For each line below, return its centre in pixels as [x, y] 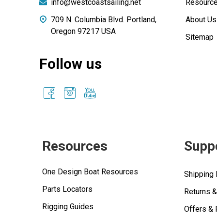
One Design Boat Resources [90, 171]
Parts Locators [67, 189]
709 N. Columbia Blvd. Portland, [104, 19]
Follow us [70, 63]
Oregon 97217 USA [83, 31]
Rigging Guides [68, 206]
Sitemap [199, 37]
